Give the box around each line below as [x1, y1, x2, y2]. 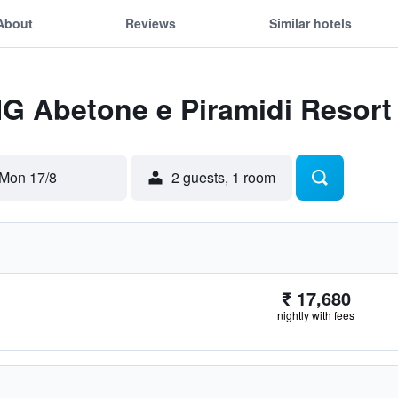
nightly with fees [277, 307, 354, 322]
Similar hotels [268, 13, 352, 32]
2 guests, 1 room [171, 167, 275, 187]
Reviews [125, 13, 177, 32]
